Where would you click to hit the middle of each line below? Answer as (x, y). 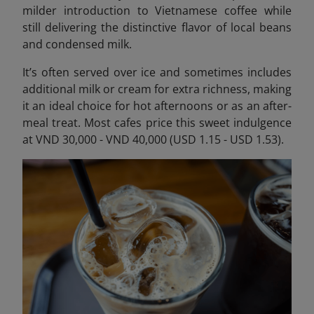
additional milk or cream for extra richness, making (157, 89)
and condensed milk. (77, 44)
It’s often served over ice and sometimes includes (157, 72)
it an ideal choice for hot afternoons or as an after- (157, 105)
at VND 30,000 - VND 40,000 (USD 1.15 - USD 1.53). (153, 139)
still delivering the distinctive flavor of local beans (157, 27)
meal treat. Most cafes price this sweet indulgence (157, 122)
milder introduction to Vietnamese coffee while (157, 10)
